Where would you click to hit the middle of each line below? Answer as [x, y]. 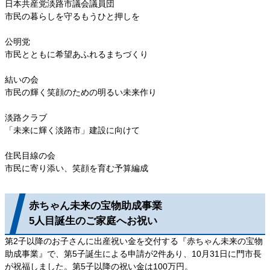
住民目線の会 [30, 155]
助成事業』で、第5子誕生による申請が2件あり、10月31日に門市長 [133, 253]
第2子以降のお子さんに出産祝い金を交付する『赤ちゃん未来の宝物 [134, 241]
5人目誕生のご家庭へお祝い [93, 221]
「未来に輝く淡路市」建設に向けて [72, 130]
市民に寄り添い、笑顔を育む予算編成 [77, 168]
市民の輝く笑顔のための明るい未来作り [81, 92]
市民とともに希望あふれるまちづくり [77, 54]
